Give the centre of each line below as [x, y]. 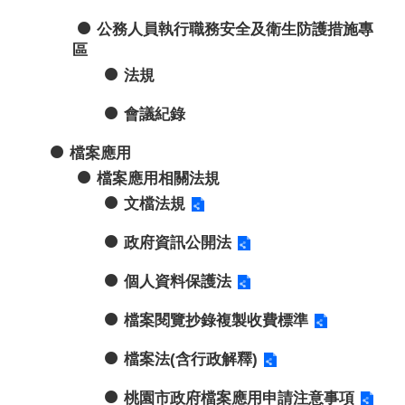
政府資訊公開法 [178, 242]
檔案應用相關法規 [158, 178]
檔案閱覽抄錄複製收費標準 [216, 320]
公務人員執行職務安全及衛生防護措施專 [235, 29]
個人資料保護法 [178, 281]
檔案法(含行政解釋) [191, 359]
